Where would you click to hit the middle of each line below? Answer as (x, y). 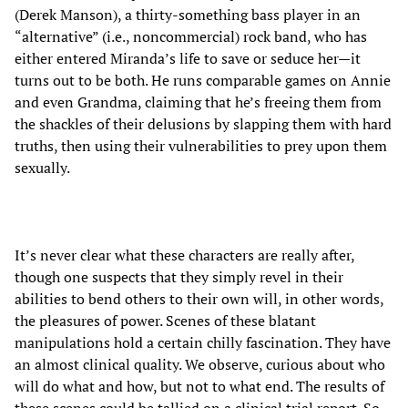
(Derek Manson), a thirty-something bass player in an (188, 15)
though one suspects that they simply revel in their (179, 277)
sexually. (42, 168)
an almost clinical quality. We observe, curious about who (200, 365)
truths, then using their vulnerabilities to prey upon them (201, 146)
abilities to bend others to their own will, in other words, (199, 299)
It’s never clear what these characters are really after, (184, 255)
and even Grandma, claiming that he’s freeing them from (198, 102)
